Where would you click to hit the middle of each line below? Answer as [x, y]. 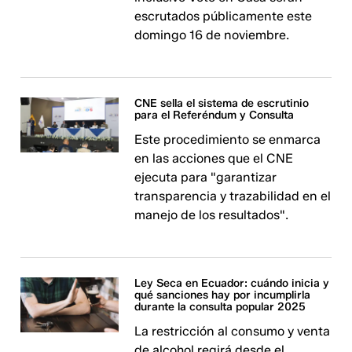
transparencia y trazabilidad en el [233, 196]
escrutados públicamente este [224, 16]
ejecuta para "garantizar [206, 177]
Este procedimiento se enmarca [228, 139]
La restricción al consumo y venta [233, 331]
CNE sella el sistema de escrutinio [222, 103]
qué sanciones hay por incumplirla [223, 295]
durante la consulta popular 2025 [220, 307]
